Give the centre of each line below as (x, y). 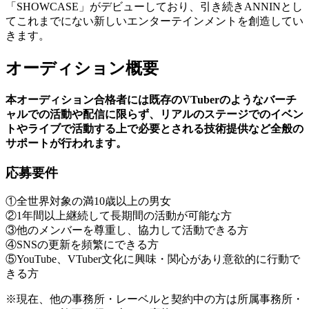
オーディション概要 (82, 69)
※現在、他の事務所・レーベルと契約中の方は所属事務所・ (154, 299)
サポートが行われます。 (66, 143)
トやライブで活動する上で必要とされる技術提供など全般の (154, 128)
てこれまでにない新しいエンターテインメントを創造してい (154, 21)
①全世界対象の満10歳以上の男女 (88, 201)
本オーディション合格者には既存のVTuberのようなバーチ (151, 99)
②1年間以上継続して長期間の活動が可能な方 (119, 216)
